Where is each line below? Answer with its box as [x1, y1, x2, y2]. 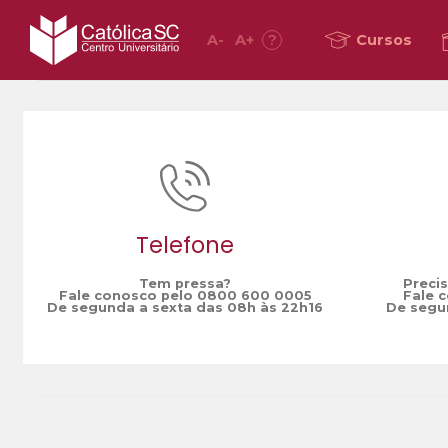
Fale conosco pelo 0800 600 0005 [58, 288, 312, 304]
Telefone [136, 228, 234, 261]
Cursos [356, 31, 412, 49]
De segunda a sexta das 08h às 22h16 [47, 300, 323, 316]
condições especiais [93, 47, 242, 63]
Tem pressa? [139, 276, 231, 292]
